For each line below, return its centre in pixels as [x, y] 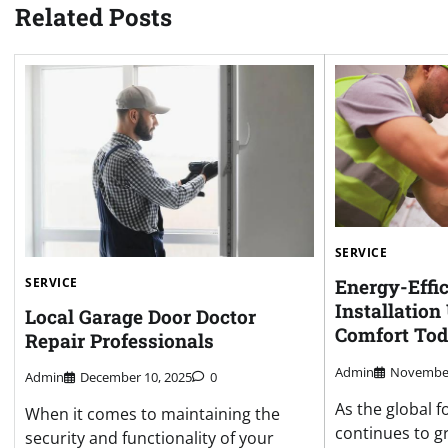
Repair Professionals [119, 340]
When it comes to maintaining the [152, 414]
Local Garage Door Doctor [140, 316]
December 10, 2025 [136, 377]
